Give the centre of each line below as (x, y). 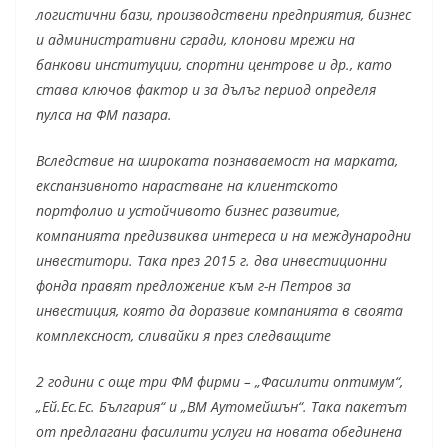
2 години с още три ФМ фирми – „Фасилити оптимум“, (219, 382)
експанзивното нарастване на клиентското (187, 186)
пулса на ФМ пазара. (104, 115)
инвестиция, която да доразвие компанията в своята (219, 311)
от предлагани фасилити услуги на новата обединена (219, 432)
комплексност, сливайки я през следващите (183, 336)
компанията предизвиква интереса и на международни (223, 236)
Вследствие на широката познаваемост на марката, (217, 161)
